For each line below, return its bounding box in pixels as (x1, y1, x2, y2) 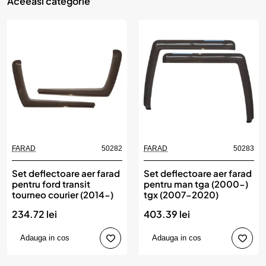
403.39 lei (144, 208, 190, 220)
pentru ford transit (12, 178, 90, 189)
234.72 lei (12, 208, 57, 220)
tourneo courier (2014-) (12, 189, 113, 200)
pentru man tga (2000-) (144, 178, 248, 189)
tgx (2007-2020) (144, 189, 218, 200)
